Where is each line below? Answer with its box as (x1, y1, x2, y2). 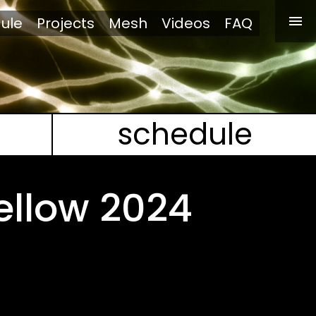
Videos (162, 13, 210, 33)
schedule (116, 114, 253, 155)
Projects (37, 13, 95, 33)
